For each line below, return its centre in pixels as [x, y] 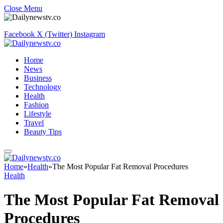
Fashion [36, 105]
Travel [34, 123]
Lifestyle [38, 114]
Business [38, 78]
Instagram [90, 34]
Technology [43, 87]
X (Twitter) [55, 34]
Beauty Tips [43, 132]
